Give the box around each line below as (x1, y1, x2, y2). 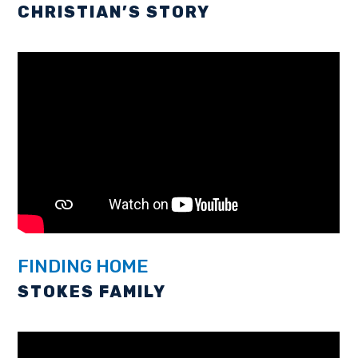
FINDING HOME (18, 254, 149, 277)
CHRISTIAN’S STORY (18, 2, 211, 22)
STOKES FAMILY (18, 281, 167, 301)
